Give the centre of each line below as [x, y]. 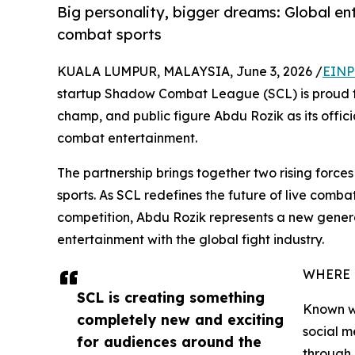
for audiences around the [169, 342]
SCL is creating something [171, 298]
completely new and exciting [180, 320]
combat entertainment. [127, 138]
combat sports [109, 34]
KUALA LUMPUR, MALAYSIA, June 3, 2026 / [190, 72]
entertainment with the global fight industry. [191, 240]
